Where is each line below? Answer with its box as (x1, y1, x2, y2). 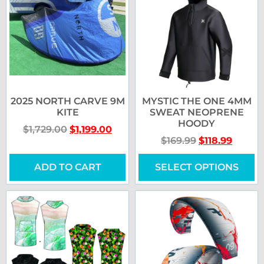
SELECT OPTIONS (154, 161, 239, 173)
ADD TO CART (34, 161, 101, 173)
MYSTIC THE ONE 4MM (141, 95, 252, 107)
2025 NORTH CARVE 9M (10, 95, 125, 107)
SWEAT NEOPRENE (149, 106, 244, 118)
